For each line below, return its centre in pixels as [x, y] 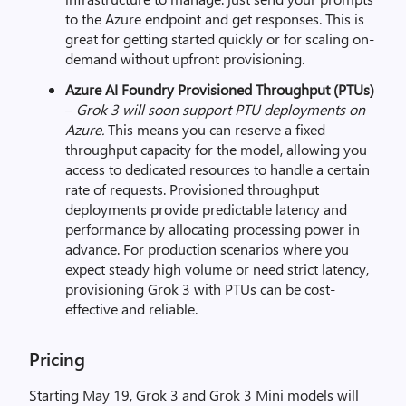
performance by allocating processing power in [213, 229]
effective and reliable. [131, 309]
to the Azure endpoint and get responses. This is [215, 19]
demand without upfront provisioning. [185, 58]
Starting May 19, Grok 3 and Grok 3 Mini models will [194, 395]
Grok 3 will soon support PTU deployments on [221, 109]
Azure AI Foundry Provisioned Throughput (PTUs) [220, 89]
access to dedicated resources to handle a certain [217, 169]
